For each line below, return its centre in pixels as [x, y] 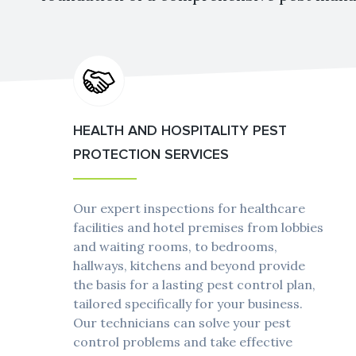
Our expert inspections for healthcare [189, 209]
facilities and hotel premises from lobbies [198, 228]
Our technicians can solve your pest [182, 323]
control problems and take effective [183, 342]
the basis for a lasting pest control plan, [194, 285]
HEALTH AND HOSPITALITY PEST [180, 131]
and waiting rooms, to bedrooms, [175, 247]
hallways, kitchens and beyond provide [189, 266]
